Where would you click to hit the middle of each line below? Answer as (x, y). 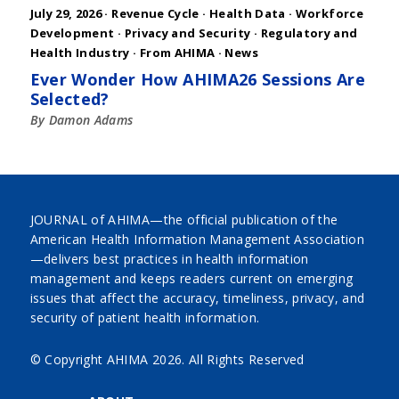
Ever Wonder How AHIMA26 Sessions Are (198, 80)
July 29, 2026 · (71, 14)
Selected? (69, 99)
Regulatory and (309, 33)
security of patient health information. (145, 318)
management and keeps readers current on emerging (191, 279)
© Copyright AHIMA (91, 360)
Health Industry (80, 53)
